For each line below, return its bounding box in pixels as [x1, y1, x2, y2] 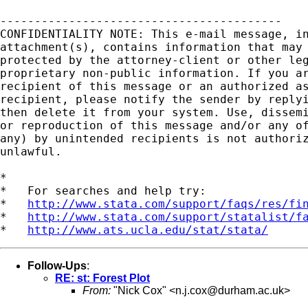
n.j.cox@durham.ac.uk [175, 284, 284, 296]
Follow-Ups [27, 259, 87, 272]
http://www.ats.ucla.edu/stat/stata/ [27, 223, 268, 236]
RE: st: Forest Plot [55, 272, 150, 284]
